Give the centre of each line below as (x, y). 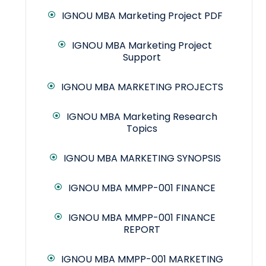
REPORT (142, 230)
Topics (142, 129)
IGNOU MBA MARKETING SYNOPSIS (142, 159)
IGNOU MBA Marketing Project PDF (142, 16)
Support (142, 58)
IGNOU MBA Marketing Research (142, 117)
